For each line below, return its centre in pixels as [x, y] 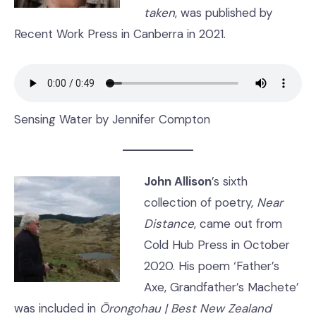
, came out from [238, 224]
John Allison [177, 181]
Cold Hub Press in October [217, 245]
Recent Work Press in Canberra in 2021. [120, 34]
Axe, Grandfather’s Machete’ [221, 287]
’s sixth [229, 181]
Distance [169, 224]
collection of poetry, [200, 202]
